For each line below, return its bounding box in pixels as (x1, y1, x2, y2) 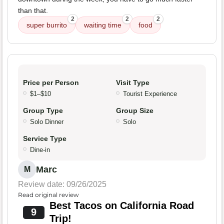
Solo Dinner (30, 117, 63, 125)
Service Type (23, 134, 66, 142)
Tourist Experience (123, 89, 177, 97)
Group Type (23, 106, 63, 114)
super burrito (26, 20, 67, 29)
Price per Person (23, 78, 79, 86)
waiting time (84, 20, 121, 29)
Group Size (116, 106, 153, 114)
